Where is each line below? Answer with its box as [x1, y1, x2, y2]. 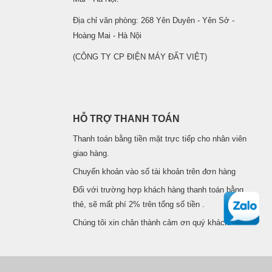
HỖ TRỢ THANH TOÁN [72, 113, 180, 124]
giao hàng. [72, 149, 109, 158]
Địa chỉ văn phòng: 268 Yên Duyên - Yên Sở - [72, 16, 234, 25]
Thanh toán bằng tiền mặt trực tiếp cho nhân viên [72, 134, 246, 143]
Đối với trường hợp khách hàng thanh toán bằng [72, 185, 243, 194]
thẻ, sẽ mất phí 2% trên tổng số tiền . [72, 200, 205, 209]
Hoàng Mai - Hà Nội [72, 31, 141, 40]
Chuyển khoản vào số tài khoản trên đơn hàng [72, 167, 238, 176]
